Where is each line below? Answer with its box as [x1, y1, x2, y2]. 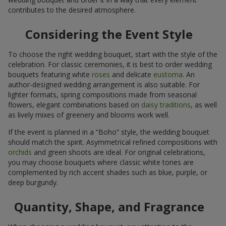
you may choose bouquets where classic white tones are [8, 157, 194, 167]
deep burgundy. [8, 178, 58, 188]
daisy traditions [141, 100, 191, 110]
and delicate [110, 70, 153, 80]
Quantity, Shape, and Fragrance [14, 198, 204, 215]
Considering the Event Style [25, 26, 193, 43]
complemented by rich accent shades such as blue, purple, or [8, 167, 207, 178]
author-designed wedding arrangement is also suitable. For [8, 80, 200, 90]
